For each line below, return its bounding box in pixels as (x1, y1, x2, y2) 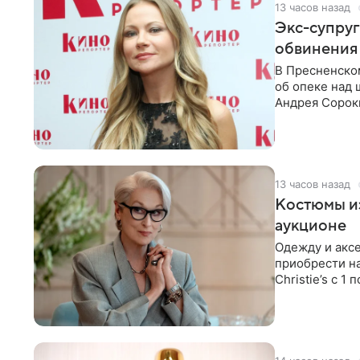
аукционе (275, 217, 346, 235)
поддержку (275, 288, 341, 303)
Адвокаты (275, 111, 331, 126)
